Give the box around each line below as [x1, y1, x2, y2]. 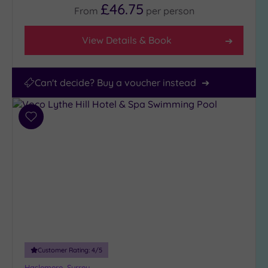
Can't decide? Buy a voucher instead [35, 77, 196, 89]
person [163, 5, 194, 17]
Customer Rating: [38, 246, 92, 255]
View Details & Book [82, 34, 172, 47]
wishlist [30, 139, 63, 152]
